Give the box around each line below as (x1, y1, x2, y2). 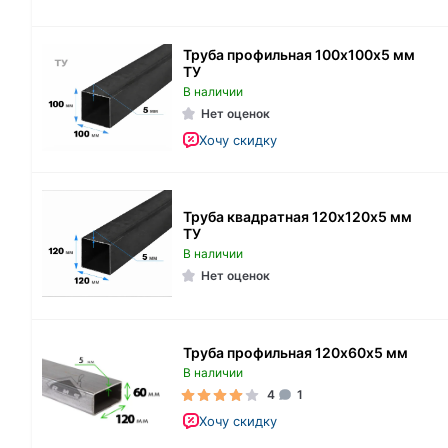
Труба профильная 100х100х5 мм (183, 46, 415, 64)
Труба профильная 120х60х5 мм (183, 344, 408, 362)
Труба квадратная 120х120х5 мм (183, 207, 412, 225)
